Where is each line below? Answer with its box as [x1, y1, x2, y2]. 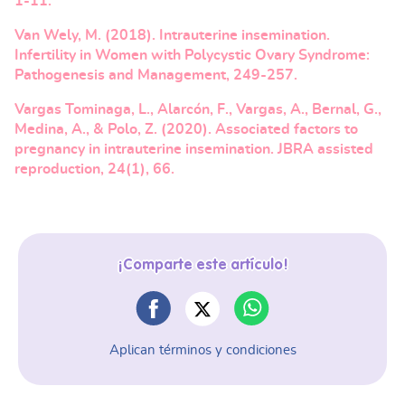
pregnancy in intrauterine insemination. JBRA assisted [14, 141, 373, 156]
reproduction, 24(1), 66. [14, 161, 174, 176]
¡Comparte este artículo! [117, 258, 288, 273]
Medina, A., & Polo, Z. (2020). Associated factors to [14, 121, 358, 137]
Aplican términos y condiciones [108, 343, 297, 357]
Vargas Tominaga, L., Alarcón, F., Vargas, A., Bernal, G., [14, 101, 381, 117]
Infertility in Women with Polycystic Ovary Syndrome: [14, 47, 370, 62]
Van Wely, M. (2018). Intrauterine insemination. [14, 27, 330, 42]
